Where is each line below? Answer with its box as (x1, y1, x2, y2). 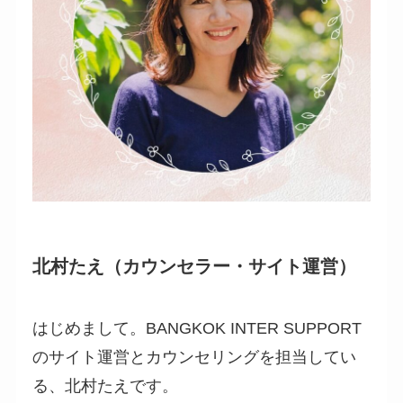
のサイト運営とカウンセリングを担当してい (31, 348, 356, 367)
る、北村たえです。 (31, 377, 178, 396)
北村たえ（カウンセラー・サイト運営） (31, 255, 356, 276)
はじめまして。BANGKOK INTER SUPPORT (31, 319, 362, 338)
